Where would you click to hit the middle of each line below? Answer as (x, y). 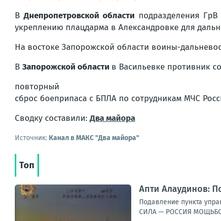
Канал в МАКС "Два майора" (94, 138)
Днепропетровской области (79, 16)
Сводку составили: (52, 118)
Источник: (32, 138)
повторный (37, 87)
